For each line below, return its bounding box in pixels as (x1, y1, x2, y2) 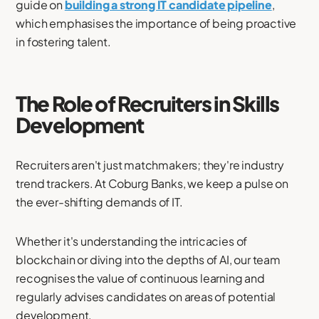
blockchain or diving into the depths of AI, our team (16, 252, 281, 268)
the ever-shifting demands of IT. (16, 194, 183, 210)
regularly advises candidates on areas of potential (16, 289, 276, 305)
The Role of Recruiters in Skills (16, 90, 279, 117)
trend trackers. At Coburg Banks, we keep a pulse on (16, 176, 289, 192)
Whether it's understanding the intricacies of (16, 234, 248, 249)
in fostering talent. (16, 34, 111, 50)
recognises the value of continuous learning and (16, 271, 265, 286)
